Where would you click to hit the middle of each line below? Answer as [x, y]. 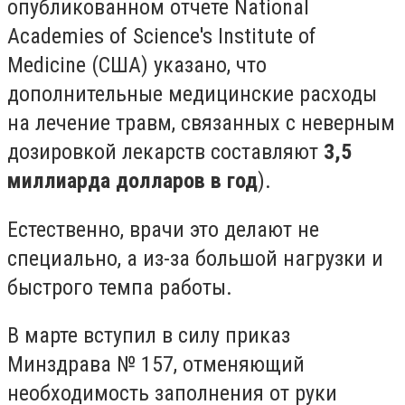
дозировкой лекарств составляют [165, 152]
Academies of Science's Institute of [162, 37]
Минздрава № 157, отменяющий [156, 365]
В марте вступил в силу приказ [149, 336]
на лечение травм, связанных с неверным [201, 123]
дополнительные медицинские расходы [192, 94]
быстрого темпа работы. [122, 287]
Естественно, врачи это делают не [163, 229]
